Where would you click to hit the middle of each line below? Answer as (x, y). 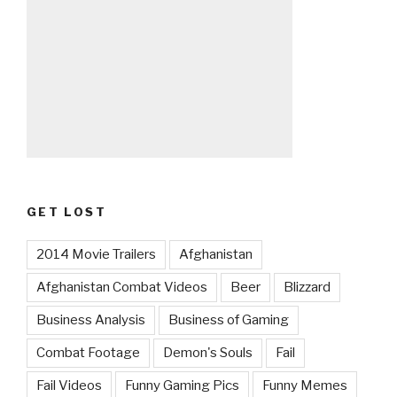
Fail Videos (69, 386)
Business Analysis (91, 320)
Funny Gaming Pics (182, 386)
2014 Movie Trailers (96, 255)
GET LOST (66, 211)
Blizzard (307, 288)
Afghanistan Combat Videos (122, 288)
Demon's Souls (208, 353)
